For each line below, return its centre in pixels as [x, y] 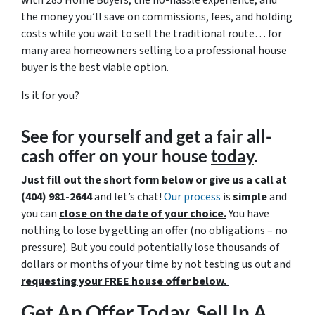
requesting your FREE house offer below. [125, 281]
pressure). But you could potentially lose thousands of [150, 247]
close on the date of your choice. [143, 214]
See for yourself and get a [119, 136]
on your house [153, 156]
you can [40, 214]
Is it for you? [50, 96]
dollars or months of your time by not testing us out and [156, 264]
